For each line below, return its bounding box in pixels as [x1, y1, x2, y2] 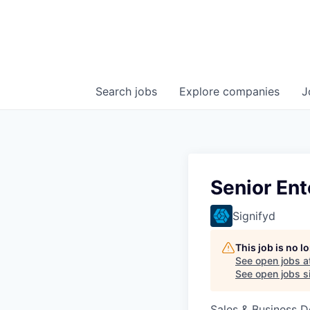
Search [95, 84, 135, 98]
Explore [179, 84, 223, 98]
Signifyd [232, 209, 275, 223]
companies [223, 84, 280, 98]
